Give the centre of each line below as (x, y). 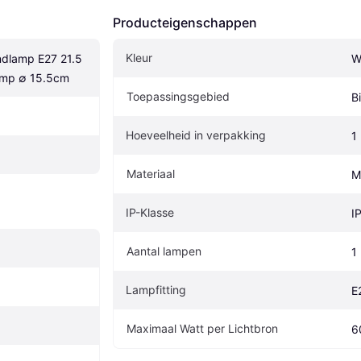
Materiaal (151, 173)
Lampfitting (156, 289)
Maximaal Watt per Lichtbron (202, 328)
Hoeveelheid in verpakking (196, 135)
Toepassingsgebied (178, 96)
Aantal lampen (164, 251)
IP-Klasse (150, 212)
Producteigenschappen (185, 22)
